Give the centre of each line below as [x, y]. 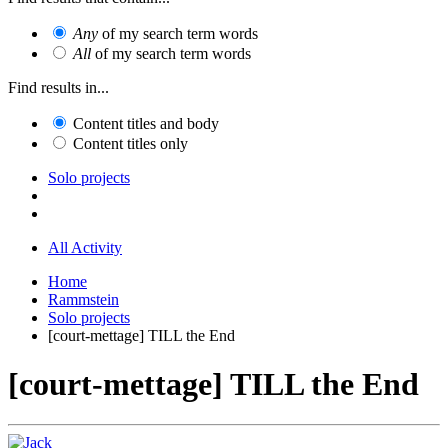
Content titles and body [146, 123]
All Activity [85, 247]
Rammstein [83, 299]
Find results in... [58, 87]
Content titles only [130, 143]
